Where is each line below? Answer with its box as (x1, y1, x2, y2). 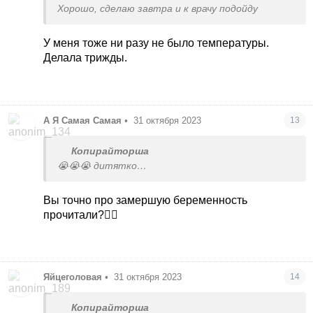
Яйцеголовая (43, 272, 103, 283)
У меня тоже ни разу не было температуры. (43, 37, 270, 50)
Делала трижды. (43, 52, 128, 64)
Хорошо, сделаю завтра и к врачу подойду (57, 3, 259, 15)
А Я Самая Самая (43, 115, 122, 126)
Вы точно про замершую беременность (43, 194, 248, 206)
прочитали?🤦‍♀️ (43, 208, 119, 221)
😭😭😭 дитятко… (57, 160, 147, 171)
